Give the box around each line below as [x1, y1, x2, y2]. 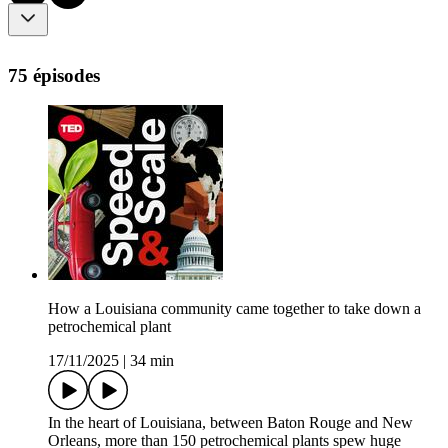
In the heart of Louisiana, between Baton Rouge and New [48, 414, 413, 432]
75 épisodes [8, 64, 100, 86]
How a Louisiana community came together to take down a [48, 300, 421, 318]
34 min [130, 352, 174, 370]
